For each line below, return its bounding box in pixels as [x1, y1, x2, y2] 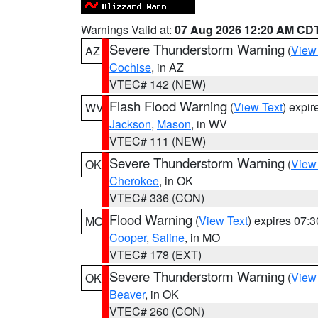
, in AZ [151, 59, 184, 75]
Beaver [109, 286, 145, 302]
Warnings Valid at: [81, 21, 175, 38]
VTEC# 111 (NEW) [109, 133, 206, 149]
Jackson [109, 116, 151, 132]
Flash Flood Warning [109, 97, 227, 115]
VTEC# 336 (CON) [109, 190, 204, 206]
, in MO [185, 229, 220, 246]
